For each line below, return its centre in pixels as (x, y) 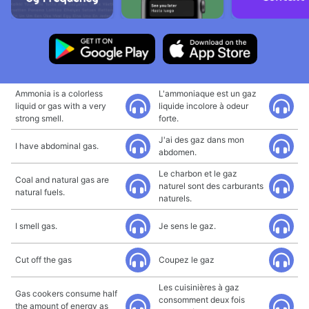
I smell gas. (36, 226)
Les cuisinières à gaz (199, 287)
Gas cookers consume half (66, 293)
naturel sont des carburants (211, 186)
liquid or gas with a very (61, 106)
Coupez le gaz (187, 260)
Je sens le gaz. (187, 226)
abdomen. (178, 152)
